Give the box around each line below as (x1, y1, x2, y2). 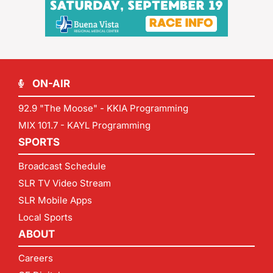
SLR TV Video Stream (18, 177, 111, 190)
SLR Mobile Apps (18, 194, 92, 207)
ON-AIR (32, 77, 70, 90)
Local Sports (18, 211, 73, 224)
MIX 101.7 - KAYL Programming (18, 119, 151, 132)
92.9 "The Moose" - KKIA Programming (18, 102, 188, 115)
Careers (18, 252, 53, 264)
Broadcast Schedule (18, 160, 106, 172)
